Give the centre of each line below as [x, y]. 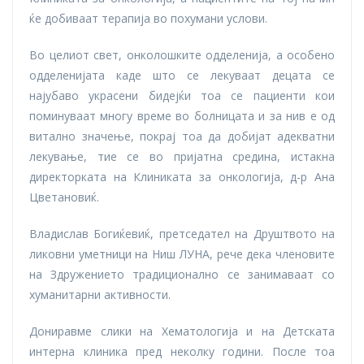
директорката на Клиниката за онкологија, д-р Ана [182, 177]
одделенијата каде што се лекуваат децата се [182, 76]
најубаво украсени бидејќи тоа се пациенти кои [182, 96]
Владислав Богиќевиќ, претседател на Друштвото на [182, 234]
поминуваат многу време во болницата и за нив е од [182, 116]
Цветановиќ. [64, 197]
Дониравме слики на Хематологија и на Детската [182, 331]
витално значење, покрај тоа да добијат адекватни [182, 136]
